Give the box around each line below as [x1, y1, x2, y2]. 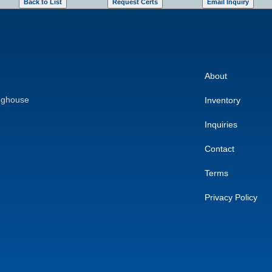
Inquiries [204, 120, 237, 129]
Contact [204, 144, 234, 154]
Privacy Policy [204, 192, 257, 202]
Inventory [204, 95, 240, 105]
